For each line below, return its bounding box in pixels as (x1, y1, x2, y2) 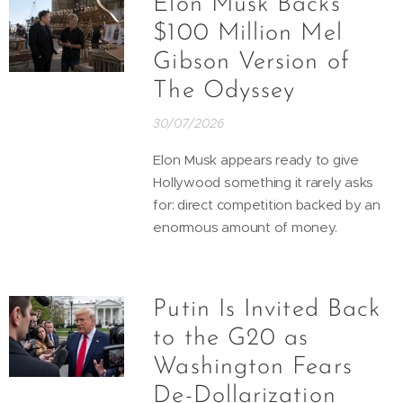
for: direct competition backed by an (153, 195, 381, 213)
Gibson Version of (153, 49, 350, 75)
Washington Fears (153, 354, 353, 380)
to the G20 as (153, 326, 309, 351)
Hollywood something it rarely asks (153, 173, 374, 191)
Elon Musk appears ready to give (153, 150, 359, 168)
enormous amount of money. (153, 218, 337, 236)
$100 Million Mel (153, 21, 343, 46)
